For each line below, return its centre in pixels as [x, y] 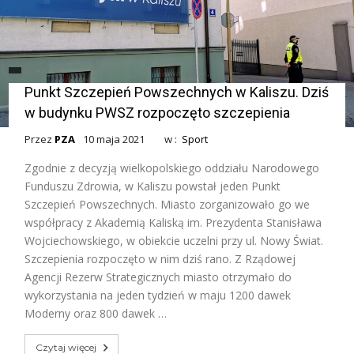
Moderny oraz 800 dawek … [96, 313]
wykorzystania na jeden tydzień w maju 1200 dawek [158, 295]
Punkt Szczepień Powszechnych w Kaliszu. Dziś [177, 92]
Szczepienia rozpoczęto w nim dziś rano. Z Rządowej [160, 259]
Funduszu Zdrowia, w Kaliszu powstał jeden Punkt [153, 186]
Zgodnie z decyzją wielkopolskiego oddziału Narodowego [172, 168]
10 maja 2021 [114, 139]
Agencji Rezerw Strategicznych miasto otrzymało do [158, 277]
